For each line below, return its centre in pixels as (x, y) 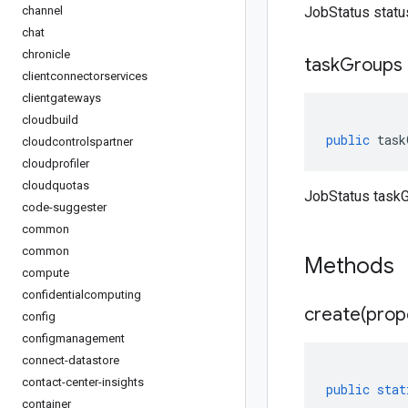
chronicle (46, 54)
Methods (352, 266)
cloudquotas (56, 185)
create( (335, 315)
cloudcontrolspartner (77, 142)
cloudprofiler (56, 163)
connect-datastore (71, 360)
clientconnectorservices (85, 76)
